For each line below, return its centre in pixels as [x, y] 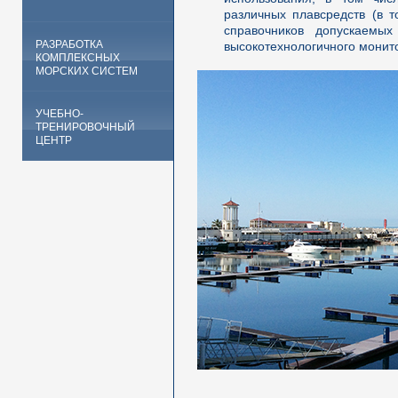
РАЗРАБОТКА [69, 44]
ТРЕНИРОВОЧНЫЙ [85, 127]
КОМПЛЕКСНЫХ [78, 58]
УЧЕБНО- [60, 114]
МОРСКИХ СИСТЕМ [87, 71]
